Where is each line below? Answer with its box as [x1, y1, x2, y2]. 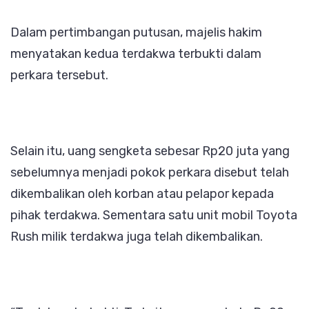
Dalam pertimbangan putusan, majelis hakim [10, 24, 262, 40]
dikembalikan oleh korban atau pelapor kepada [10, 186, 274, 201]
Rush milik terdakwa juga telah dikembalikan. [10, 228, 263, 244]
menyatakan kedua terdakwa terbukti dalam [10, 46, 261, 61]
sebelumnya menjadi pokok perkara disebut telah [10, 164, 289, 180]
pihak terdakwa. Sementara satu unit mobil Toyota [10, 207, 297, 223]
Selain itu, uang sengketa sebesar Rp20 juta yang [10, 143, 290, 159]
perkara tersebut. [10, 67, 108, 83]
